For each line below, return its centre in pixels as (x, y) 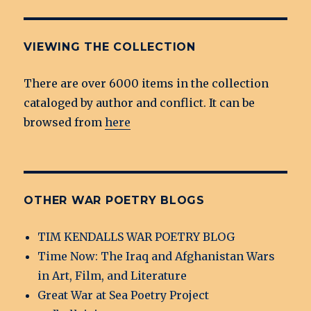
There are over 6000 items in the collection (146, 84)
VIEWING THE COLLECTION (110, 47)
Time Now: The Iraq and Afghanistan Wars (157, 257)
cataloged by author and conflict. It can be (140, 103)
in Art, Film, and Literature (112, 276)
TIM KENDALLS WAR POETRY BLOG (136, 237)
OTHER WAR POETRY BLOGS (114, 201)
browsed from (65, 123)
